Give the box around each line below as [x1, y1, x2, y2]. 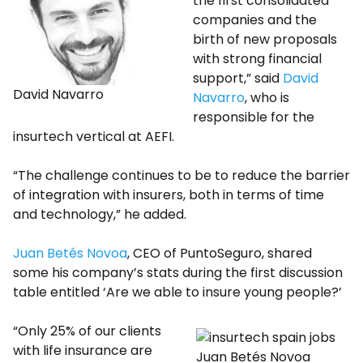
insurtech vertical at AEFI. [13, 127, 174, 146]
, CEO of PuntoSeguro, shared [127, 244, 312, 263]
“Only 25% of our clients [13, 322, 161, 340]
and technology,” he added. [13, 205, 186, 224]
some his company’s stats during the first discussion [13, 263, 343, 282]
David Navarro [13, 85, 104, 104]
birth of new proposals [193, 30, 337, 49]
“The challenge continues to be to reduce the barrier [13, 166, 350, 185]
